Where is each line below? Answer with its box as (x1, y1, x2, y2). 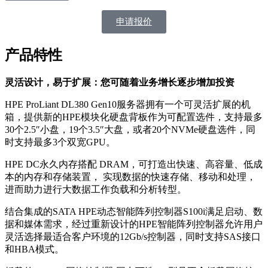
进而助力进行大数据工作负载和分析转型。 (5, 184, 187, 194)
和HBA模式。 (5, 243, 64, 254)
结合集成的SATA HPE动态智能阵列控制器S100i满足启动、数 (5, 206, 263, 217)
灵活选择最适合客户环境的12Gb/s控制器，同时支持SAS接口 (5, 231, 261, 242)
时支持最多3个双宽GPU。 (5, 136, 115, 147)
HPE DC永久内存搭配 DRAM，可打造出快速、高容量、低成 (5, 159, 263, 169)
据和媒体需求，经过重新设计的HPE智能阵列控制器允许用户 (5, 218, 263, 229)
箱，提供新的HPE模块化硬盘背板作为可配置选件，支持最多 (5, 111, 263, 122)
